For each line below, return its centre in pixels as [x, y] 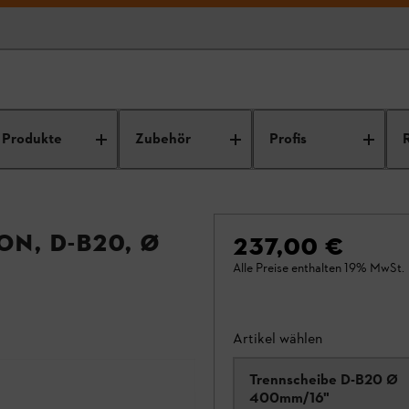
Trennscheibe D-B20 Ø [324, 379]
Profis [288, 139]
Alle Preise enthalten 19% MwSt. [319, 268]
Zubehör [163, 139]
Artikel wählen [278, 338]
